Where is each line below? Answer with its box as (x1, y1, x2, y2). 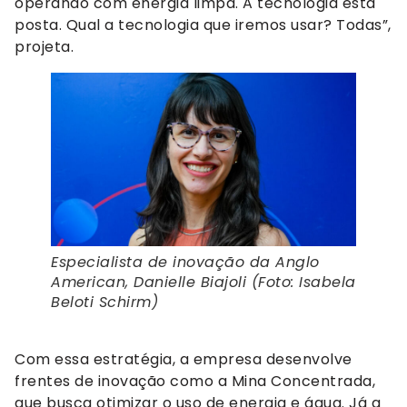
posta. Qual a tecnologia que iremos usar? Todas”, (15, 15, 392, 36)
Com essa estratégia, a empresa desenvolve (15, 348, 352, 370)
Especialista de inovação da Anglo (51, 251, 320, 273)
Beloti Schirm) (51, 291, 158, 313)
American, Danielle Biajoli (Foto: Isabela (51, 271, 356, 293)
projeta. (15, 36, 74, 58)
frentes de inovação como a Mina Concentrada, (15, 370, 375, 392)
